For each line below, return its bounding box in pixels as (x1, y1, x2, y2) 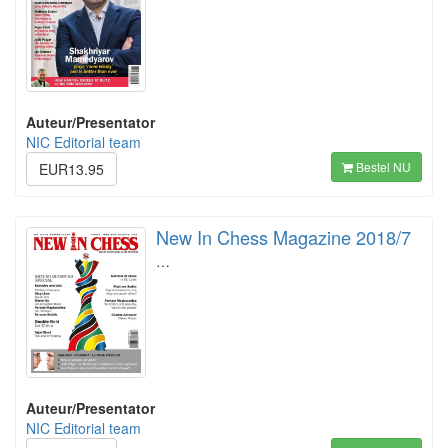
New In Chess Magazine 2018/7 (156, 224, 411, 250)
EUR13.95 (39, 158, 104, 179)
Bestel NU (353, 157, 411, 175)
